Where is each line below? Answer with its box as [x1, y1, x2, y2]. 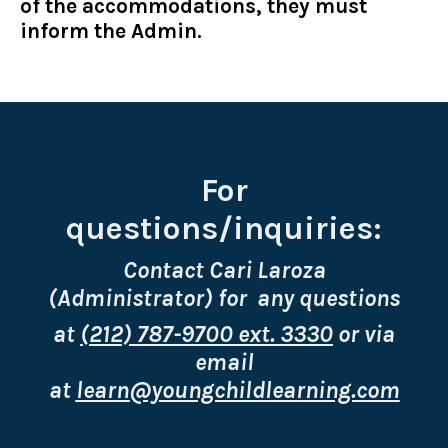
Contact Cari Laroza [122, 256, 326, 285]
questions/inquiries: [66, 210, 382, 248]
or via [333, 320, 395, 349]
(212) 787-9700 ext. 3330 [80, 320, 333, 349]
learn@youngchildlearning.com [75, 376, 400, 405]
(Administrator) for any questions [48, 284, 400, 313]
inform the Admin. [20, 19, 202, 44]
